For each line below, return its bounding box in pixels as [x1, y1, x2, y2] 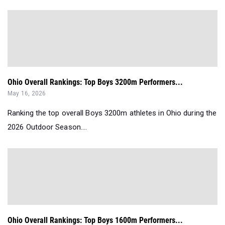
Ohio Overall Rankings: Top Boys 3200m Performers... [8, 77, 183, 87]
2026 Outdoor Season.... [8, 122, 87, 132]
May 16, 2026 [8, 89, 46, 97]
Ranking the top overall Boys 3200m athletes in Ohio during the [8, 108, 217, 118]
